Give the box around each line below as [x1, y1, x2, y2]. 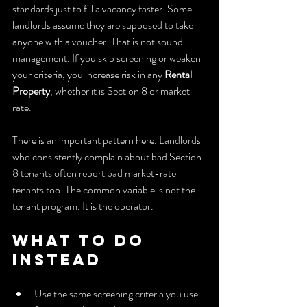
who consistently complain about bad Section [12, 148, 204, 164]
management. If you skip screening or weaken [12, 49, 203, 66]
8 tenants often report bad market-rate [12, 164, 178, 181]
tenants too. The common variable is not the [12, 181, 197, 197]
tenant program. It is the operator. [12, 197, 153, 214]
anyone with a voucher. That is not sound [12, 33, 185, 49]
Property [12, 82, 50, 99]
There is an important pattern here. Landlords [12, 132, 203, 148]
